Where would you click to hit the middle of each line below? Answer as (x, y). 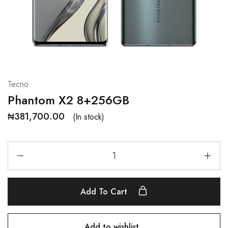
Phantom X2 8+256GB (68, 100)
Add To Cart (105, 192)
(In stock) (89, 117)
